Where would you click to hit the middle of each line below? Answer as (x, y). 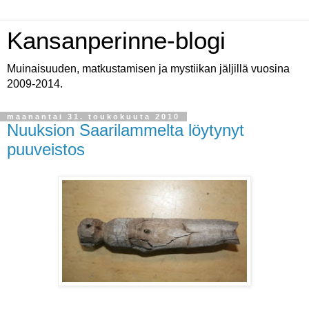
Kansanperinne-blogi (116, 41)
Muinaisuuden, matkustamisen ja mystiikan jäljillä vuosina (148, 69)
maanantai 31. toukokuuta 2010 (93, 117)
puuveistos (46, 149)
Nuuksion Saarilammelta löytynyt (126, 130)
